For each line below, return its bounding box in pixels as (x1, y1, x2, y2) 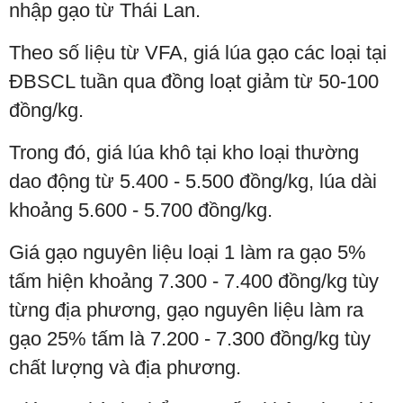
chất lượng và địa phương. (9, 355, 241, 379)
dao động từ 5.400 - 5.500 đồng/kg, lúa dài (9, 169, 377, 193)
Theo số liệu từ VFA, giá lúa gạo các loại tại (9, 40, 387, 64)
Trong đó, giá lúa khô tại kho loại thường (9, 140, 359, 164)
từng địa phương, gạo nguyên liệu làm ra (9, 298, 363, 321)
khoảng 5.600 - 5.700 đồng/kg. (9, 198, 273, 221)
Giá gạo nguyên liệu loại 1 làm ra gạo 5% (9, 240, 366, 264)
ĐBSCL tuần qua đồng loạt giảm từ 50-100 (9, 69, 379, 93)
